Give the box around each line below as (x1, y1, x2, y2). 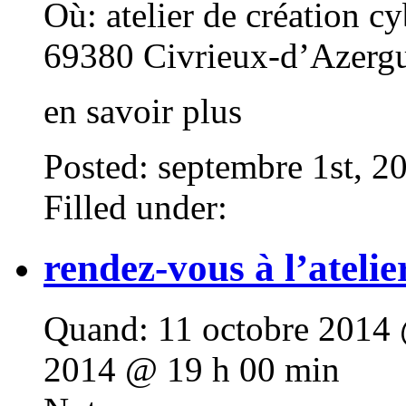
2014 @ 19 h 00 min (43, 349, 340, 389)
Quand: (43, 308, 149, 348)
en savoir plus (43, 91, 251, 130)
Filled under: (43, 187, 227, 227)
